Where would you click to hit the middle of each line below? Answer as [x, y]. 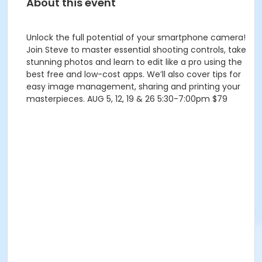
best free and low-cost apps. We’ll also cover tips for [134, 74]
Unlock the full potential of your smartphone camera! [136, 37]
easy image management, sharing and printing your [133, 87]
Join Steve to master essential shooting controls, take [136, 50]
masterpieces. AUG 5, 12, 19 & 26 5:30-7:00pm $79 [127, 99]
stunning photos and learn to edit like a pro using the [134, 62]
